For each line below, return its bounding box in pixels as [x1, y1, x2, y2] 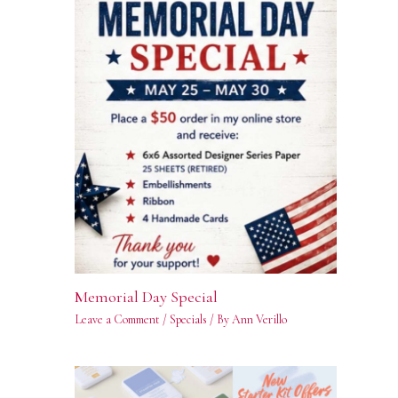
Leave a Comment [74, 312, 160, 328]
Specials [169, 312, 207, 328]
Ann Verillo [231, 312, 287, 328]
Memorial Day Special [74, 286, 218, 306]
